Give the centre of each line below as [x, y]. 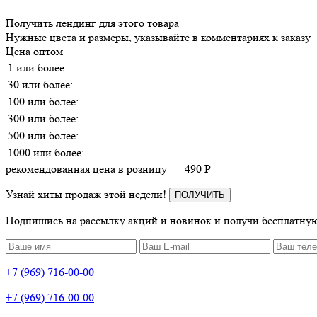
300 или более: [43, 118]
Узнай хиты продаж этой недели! [87, 194]
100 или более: [43, 101]
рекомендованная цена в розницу [86, 168]
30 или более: [40, 84]
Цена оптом [34, 51]
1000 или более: [46, 152]
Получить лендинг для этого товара [92, 23]
